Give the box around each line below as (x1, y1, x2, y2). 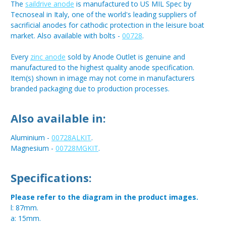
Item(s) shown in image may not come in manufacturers (11, 73, 195, 83)
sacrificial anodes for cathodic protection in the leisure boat (11, 20, 204, 30)
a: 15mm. (11, 213, 41, 223)
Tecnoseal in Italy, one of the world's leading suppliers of (11, 10, 196, 20)
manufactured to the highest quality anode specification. (11, 63, 194, 73)
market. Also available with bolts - (11, 31, 122, 41)
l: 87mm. (11, 203, 38, 212)
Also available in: (11, 110, 106, 126)
